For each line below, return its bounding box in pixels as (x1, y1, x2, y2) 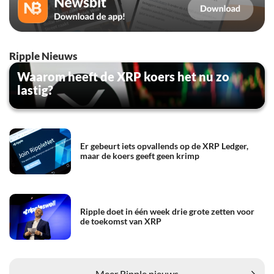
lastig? (17, 82, 53, 97)
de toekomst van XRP (80, 216, 161, 227)
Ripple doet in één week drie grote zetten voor (80, 206, 254, 217)
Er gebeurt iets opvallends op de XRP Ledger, (80, 141, 248, 152)
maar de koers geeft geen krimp (80, 150, 199, 161)
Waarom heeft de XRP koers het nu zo (17, 68, 229, 84)
